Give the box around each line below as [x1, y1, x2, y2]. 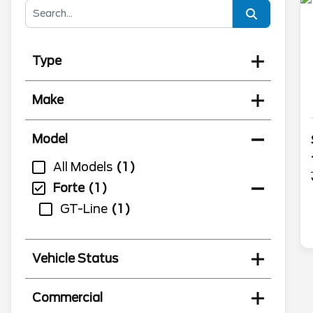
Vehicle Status [32, 252, 118, 265]
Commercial [32, 291, 103, 305]
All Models [53, 160, 112, 174]
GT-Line [60, 202, 108, 216]
